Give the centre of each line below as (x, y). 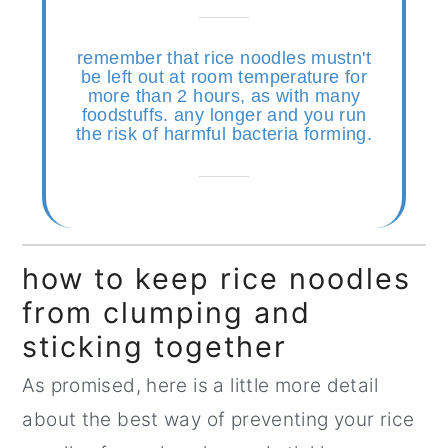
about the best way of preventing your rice (218, 420)
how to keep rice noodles (217, 279)
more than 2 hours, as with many (224, 96)
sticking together (155, 347)
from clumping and (167, 313)
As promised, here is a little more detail (200, 386)
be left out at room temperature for (224, 77)
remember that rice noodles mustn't (224, 58)
